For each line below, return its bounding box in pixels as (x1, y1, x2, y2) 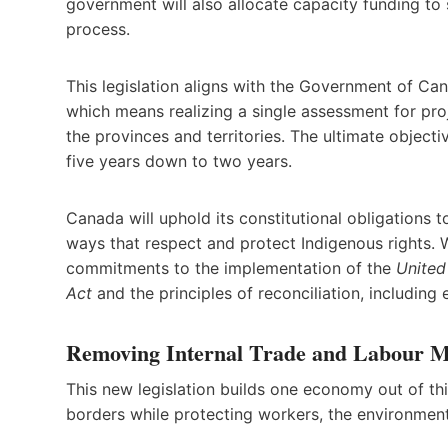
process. (66, 18, 130, 39)
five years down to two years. (66, 150, 292, 171)
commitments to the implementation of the (66, 257, 396, 278)
